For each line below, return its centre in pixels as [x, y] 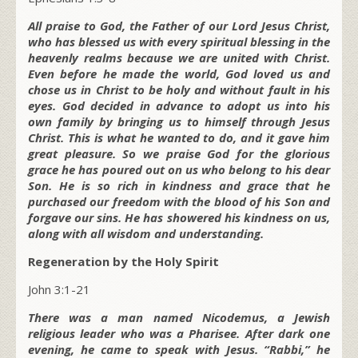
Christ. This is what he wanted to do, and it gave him [179, 137]
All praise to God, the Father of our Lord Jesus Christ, [179, 25]
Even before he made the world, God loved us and [179, 73]
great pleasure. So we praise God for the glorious [179, 153]
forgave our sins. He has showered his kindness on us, [179, 217]
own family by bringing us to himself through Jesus [179, 121]
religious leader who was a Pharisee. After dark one [179, 333]
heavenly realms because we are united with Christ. [179, 57]
